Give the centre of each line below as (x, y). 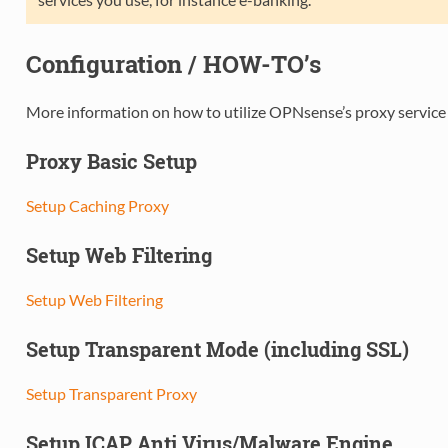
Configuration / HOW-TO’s (173, 63)
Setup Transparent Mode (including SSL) (217, 348)
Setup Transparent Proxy (111, 393)
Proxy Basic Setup (111, 160)
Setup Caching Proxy (97, 205)
